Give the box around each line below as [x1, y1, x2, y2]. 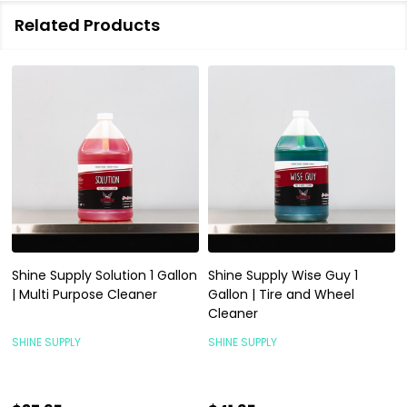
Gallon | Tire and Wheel [208, 284, 354, 303]
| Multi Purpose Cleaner [12, 284, 157, 303]
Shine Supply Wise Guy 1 [208, 265, 358, 284]
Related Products [15, 13, 160, 36]
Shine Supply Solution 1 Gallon [12, 265, 197, 284]
